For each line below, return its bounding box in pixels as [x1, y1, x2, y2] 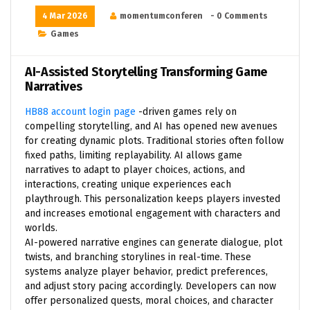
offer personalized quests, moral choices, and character [25, 294, 273, 307]
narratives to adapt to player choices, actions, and [25, 163, 245, 176]
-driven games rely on [136, 105, 237, 118]
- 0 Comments [210, 10, 268, 21]
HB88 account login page [25, 105, 136, 118]
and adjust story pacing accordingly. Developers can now [25, 280, 276, 292]
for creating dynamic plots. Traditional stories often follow [25, 134, 284, 147]
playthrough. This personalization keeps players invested [25, 192, 280, 205]
